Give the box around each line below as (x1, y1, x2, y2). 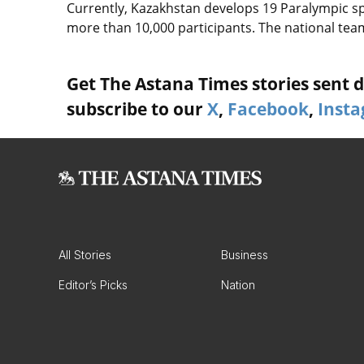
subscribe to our (67, 97, 207, 120)
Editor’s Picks (58, 278, 128, 292)
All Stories (58, 248, 111, 262)
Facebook (227, 97, 309, 120)
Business (221, 248, 268, 262)
